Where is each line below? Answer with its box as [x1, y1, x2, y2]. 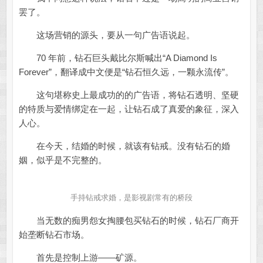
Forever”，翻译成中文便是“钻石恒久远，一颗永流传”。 [18, 67, 234, 77]
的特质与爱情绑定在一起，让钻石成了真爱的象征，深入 [18, 104, 239, 114]
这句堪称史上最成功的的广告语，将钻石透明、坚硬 [18, 90, 239, 100]
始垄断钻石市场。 [18, 230, 89, 240]
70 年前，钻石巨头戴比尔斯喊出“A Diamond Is [18, 53, 217, 63]
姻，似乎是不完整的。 [18, 155, 107, 166]
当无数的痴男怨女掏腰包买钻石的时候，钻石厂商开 [18, 215, 239, 226]
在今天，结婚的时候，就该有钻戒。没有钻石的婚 [18, 141, 230, 151]
